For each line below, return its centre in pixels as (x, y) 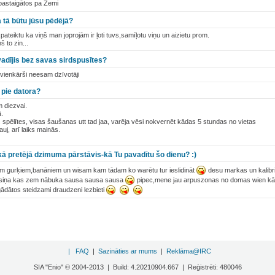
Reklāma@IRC (188, 251)
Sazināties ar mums (127, 251)
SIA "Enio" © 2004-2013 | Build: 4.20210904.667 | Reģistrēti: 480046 (137, 267)
